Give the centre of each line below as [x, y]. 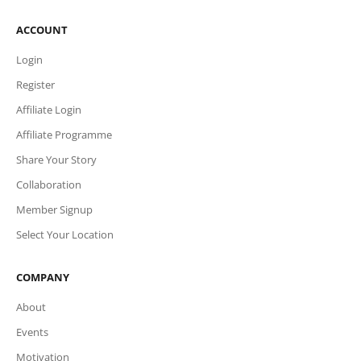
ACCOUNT [42, 30]
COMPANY [43, 278]
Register [35, 85]
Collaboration [49, 185]
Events [32, 332]
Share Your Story [56, 160]
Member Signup [54, 210]
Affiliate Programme [64, 135]
